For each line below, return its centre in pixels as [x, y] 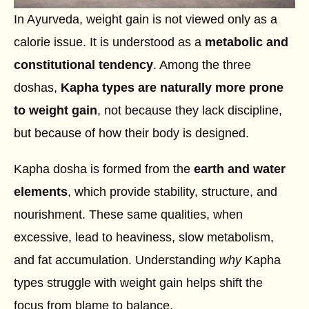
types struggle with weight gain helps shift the [138, 283]
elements [41, 192]
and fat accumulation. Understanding [117, 260]
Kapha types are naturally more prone [172, 87]
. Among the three [202, 64]
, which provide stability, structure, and [172, 192]
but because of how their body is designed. [131, 133]
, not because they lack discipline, [190, 110]
